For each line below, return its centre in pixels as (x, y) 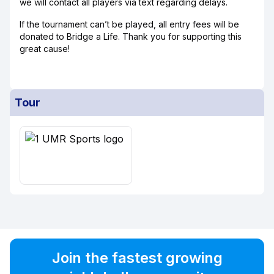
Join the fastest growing (137, 258)
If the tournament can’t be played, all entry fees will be (129, 24)
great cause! (45, 49)
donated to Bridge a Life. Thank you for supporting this (131, 36)
